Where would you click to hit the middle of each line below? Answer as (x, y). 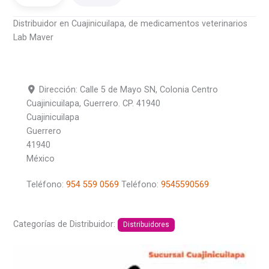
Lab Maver (34, 37)
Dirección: (60, 90)
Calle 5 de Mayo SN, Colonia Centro (149, 90)
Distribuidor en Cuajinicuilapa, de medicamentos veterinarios (131, 23)
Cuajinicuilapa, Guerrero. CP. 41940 (93, 104)
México (40, 159)
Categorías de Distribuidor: (66, 224)
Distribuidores (147, 225)
